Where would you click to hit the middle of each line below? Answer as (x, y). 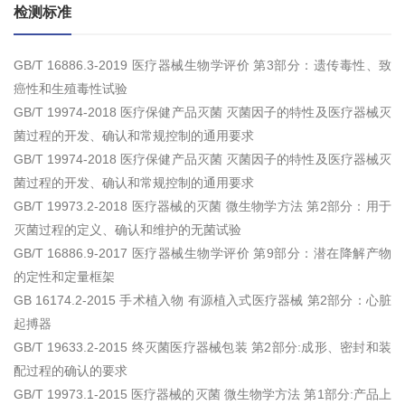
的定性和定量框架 (64, 277)
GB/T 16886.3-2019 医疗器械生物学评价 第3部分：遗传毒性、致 (202, 66)
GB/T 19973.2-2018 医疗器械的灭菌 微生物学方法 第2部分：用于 (202, 207)
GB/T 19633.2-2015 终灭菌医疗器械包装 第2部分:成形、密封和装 (202, 348)
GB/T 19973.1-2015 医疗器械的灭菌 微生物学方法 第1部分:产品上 (202, 395)
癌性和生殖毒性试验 (71, 89)
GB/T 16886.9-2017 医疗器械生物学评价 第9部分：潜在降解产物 (202, 254)
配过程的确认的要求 (71, 371)
